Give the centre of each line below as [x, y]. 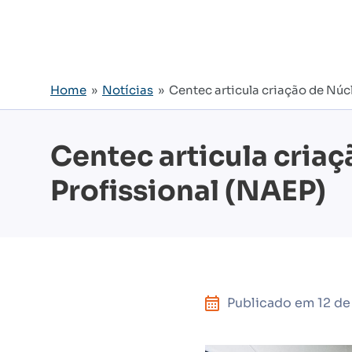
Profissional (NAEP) [188, 191]
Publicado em [272, 303]
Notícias [128, 90]
